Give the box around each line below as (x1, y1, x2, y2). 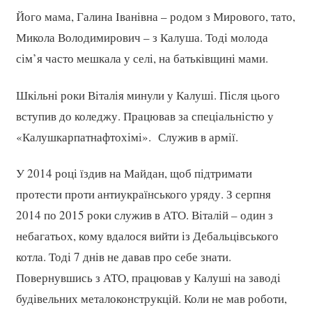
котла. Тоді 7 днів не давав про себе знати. (15, 249, 231, 265)
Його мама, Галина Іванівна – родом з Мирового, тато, (15, 8, 295, 25)
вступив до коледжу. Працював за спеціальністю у (15, 107, 274, 124)
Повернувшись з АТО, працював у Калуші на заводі (15, 270, 281, 286)
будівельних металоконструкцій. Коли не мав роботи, (15, 290, 287, 307)
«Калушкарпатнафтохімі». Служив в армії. (15, 128, 238, 145)
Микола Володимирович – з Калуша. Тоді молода (15, 29, 268, 46)
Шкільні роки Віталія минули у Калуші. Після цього (15, 86, 280, 103)
